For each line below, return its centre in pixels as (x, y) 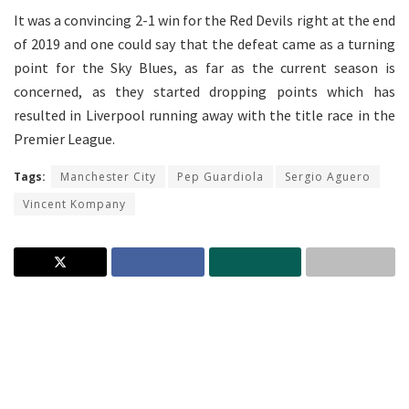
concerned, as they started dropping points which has (204, 91)
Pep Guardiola (220, 176)
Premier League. (64, 138)
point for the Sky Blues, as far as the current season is (204, 67)
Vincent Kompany (74, 204)
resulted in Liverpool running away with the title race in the (204, 115)
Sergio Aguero (328, 176)
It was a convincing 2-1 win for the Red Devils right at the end (204, 20)
